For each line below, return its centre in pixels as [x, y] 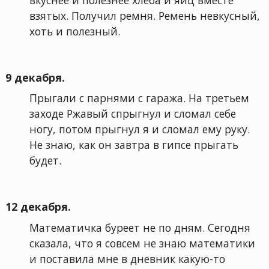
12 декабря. [38, 206]
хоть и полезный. [74, 31]
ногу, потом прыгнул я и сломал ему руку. [139, 129]
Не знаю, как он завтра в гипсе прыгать [134, 145]
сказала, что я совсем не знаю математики [142, 243]
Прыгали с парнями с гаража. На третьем [139, 98]
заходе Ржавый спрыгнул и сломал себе [132, 114]
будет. [45, 161]
